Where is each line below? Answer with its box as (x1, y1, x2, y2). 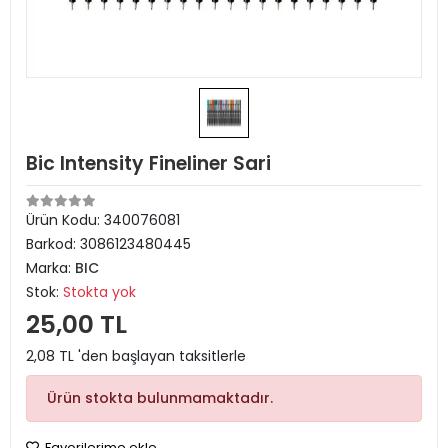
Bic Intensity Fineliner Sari (26, 150, 271, 177)
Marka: (26, 258, 75, 278)
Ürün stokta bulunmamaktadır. (47, 388, 273, 408)
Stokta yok (63, 282, 136, 302)
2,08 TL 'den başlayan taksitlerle (26, 346, 246, 366)
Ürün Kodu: (26, 210, 104, 230)
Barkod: (26, 234, 80, 254)
